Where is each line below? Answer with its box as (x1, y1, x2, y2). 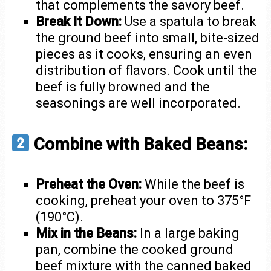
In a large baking (137, 225, 240, 241)
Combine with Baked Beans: (30, 134, 248, 154)
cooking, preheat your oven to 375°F (36, 192, 252, 208)
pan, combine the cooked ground (36, 241, 234, 257)
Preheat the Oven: (36, 176, 142, 192)
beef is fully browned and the (36, 79, 211, 94)
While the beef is (142, 176, 245, 192)
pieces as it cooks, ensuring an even (36, 47, 253, 62)
